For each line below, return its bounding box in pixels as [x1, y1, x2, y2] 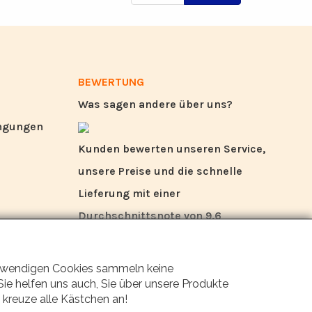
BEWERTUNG [78, 75, 144, 88]
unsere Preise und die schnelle [78, 164, 242, 178]
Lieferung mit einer [78, 186, 180, 200]
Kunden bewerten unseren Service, [78, 141, 265, 155]
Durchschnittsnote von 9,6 [78, 208, 221, 222]
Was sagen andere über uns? [78, 97, 233, 111]
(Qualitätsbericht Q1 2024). [78, 231, 222, 244]
